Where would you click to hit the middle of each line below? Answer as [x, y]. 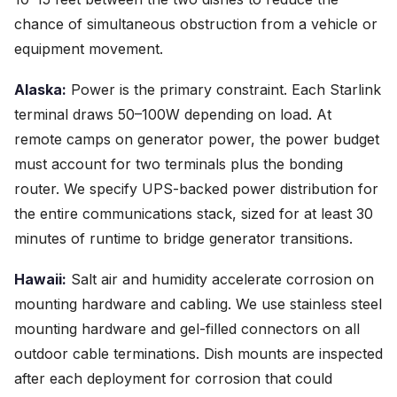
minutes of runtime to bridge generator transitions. [183, 238]
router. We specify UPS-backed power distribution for [196, 189]
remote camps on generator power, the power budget [197, 139]
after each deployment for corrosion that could [173, 378]
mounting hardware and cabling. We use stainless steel [198, 304]
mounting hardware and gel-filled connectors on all [187, 329]
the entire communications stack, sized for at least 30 [194, 214]
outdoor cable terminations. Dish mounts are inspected [198, 354]
